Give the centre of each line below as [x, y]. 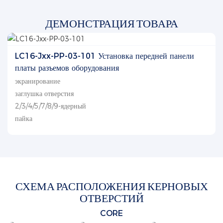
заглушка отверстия [44, 93]
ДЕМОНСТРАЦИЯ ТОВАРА [111, 22]
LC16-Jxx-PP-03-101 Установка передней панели [105, 56]
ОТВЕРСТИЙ [111, 197]
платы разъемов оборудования [67, 68]
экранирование [38, 81]
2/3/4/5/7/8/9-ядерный [51, 106]
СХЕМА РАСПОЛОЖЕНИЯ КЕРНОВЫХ [111, 185]
